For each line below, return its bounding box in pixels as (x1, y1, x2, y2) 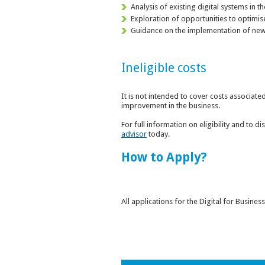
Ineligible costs (121, 60, 206, 75)
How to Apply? (121, 149, 207, 164)
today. (147, 129, 170, 138)
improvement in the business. (121, 101, 220, 110)
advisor (121, 129, 147, 138)
